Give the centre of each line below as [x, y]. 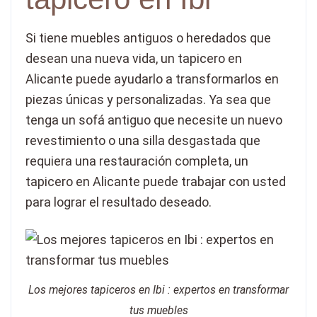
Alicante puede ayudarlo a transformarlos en [152, 79]
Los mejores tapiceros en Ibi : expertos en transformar [158, 289]
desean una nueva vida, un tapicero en [134, 58]
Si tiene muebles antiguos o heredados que [148, 38]
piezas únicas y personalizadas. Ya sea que [148, 99]
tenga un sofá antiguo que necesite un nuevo [154, 120]
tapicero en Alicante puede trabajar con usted [156, 181]
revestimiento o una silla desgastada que [143, 140]
